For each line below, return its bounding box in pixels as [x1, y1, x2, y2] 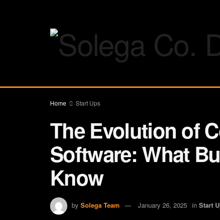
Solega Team [81, 200, 120, 210]
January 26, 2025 [138, 200, 187, 210]
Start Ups [76, 99, 100, 107]
